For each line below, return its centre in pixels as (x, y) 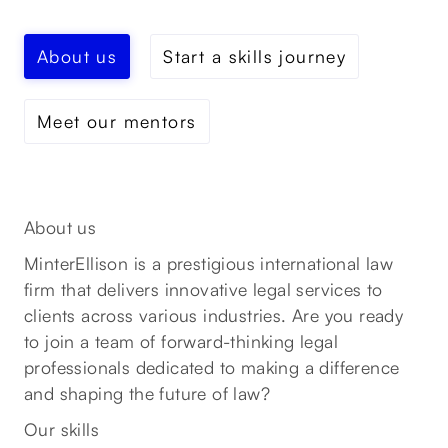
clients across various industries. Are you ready (214, 315)
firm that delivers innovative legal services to (203, 289)
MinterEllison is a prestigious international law (209, 263)
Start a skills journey (255, 56)
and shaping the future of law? (147, 393)
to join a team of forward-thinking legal (181, 341)
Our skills (61, 429)
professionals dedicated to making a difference (212, 367)
